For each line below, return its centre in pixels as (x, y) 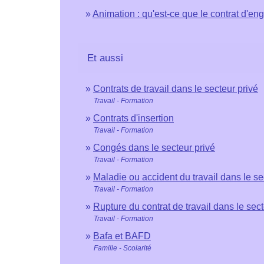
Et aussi (105, 58)
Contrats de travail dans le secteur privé (176, 88)
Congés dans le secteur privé (154, 147)
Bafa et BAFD (122, 236)
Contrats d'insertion (133, 118)
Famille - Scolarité (123, 248)
